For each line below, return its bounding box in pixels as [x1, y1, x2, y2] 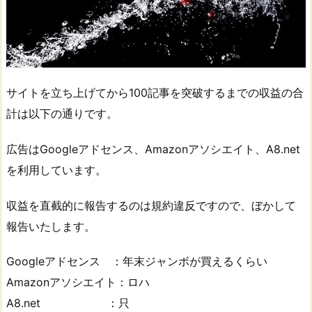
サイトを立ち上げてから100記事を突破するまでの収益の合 [6, 86, 304, 100]
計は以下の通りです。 [6, 107, 118, 121]
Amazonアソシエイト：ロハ [6, 275, 150, 290]
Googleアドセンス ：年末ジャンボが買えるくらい [6, 254, 267, 269]
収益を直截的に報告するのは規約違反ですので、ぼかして [6, 198, 296, 212]
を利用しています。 [6, 162, 107, 177]
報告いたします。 [6, 219, 95, 233]
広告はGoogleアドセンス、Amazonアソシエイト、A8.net [6, 141, 300, 156]
